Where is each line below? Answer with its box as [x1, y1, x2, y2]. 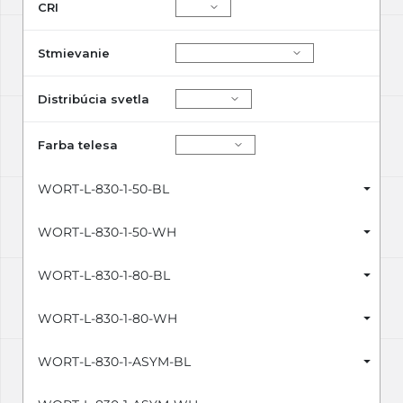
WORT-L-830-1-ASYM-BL [38, 354, 191, 371]
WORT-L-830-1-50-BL [38, 181, 169, 198]
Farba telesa [38, 138, 118, 153]
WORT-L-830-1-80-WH [38, 310, 177, 327]
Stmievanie [38, 46, 110, 61]
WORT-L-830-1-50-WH [38, 224, 176, 241]
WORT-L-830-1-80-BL [38, 267, 170, 284]
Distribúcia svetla [38, 92, 149, 107]
